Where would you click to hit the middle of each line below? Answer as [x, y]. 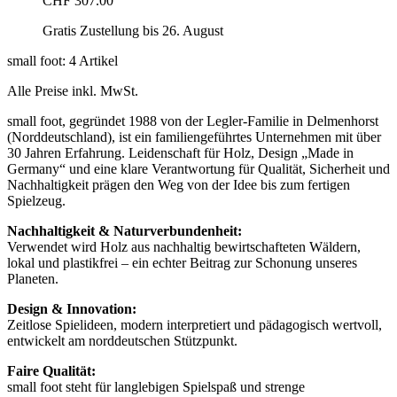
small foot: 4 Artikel [62, 61]
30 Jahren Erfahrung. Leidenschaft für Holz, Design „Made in [180, 153]
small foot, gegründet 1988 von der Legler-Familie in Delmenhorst [193, 121]
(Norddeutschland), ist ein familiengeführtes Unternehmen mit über [194, 137]
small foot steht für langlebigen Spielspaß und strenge [156, 387]
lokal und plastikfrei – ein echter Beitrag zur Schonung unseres [182, 263]
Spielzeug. [36, 201]
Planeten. [33, 279]
